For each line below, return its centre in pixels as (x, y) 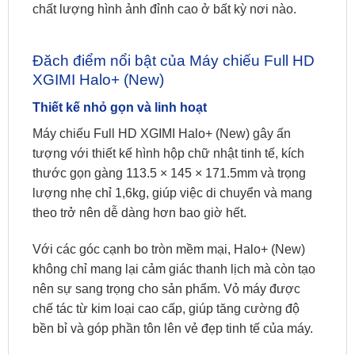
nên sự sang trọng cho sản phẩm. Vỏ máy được (166, 288)
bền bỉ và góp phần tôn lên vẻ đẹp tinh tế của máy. (173, 328)
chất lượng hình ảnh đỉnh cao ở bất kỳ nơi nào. (164, 10)
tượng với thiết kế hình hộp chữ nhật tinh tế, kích (168, 153)
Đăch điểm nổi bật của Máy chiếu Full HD (174, 61)
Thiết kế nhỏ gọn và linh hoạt (120, 107)
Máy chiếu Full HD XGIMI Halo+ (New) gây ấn (162, 133)
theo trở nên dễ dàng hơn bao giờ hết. (139, 212)
